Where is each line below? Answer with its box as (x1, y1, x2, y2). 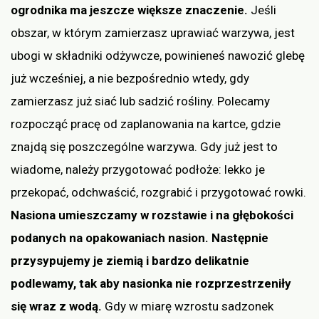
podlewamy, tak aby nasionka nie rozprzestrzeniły (11, 276, 291, 291)
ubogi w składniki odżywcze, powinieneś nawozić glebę (11, 48, 305, 63)
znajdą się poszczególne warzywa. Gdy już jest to (11, 139, 278, 154)
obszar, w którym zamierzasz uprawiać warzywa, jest (11, 25, 295, 40)
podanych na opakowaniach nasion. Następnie (11, 230, 268, 245)
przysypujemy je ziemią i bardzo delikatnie (11, 253, 249, 268)
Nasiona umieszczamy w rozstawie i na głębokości (11, 207, 293, 222)
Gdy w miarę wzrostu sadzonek (105, 298, 273, 313)
